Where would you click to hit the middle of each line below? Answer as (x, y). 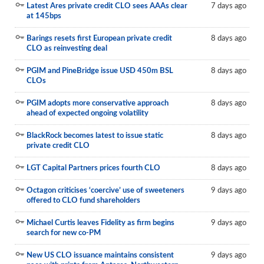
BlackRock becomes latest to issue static (95, 136)
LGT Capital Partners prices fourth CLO (93, 168)
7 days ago (229, 6)
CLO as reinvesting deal (67, 49)
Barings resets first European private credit (99, 39)
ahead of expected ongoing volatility (88, 113)
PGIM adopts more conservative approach (98, 103)
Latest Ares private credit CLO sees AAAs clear (107, 6)
